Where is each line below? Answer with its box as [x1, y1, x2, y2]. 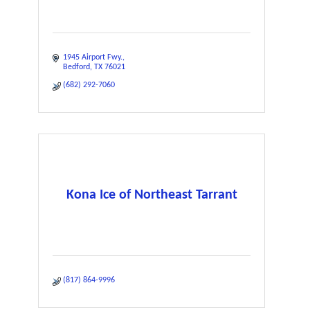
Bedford [63, 63, 90, 71]
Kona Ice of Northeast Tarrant [66, 188, 237, 202]
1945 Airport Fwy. [63, 53, 122, 62]
